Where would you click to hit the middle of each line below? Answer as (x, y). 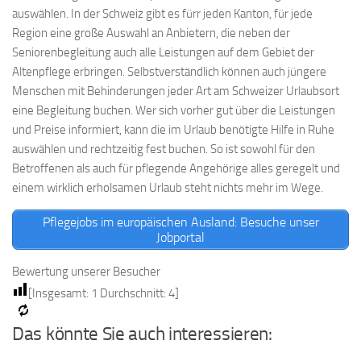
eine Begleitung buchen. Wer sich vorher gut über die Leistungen (174, 110)
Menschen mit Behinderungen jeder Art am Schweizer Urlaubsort (176, 91)
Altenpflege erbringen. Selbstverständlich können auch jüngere (169, 72)
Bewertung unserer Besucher (86, 272)
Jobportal (180, 237)
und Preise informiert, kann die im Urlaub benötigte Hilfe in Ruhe (173, 130)
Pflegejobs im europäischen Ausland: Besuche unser (180, 222)
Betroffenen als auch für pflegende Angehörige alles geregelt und (176, 168)
